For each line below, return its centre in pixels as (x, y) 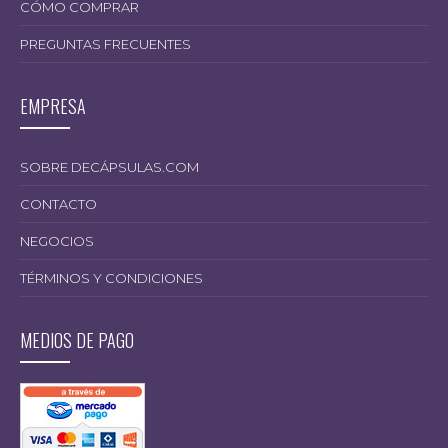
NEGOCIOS (57, 240)
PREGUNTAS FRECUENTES (105, 43)
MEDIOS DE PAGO (77, 339)
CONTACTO (58, 203)
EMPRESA (53, 105)
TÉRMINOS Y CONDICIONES (111, 277)
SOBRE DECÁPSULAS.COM (109, 166)
